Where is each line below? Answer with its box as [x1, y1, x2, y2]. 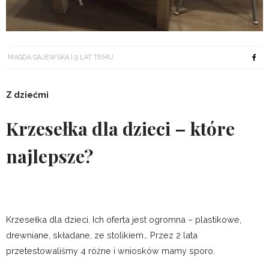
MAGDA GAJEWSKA [8, 53, 69, 61]
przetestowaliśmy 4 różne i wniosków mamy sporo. [6, 246, 215, 256]
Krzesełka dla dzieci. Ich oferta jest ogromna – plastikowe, [6, 214, 241, 225]
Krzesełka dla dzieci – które [6, 116, 235, 141]
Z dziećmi [6, 89, 49, 100]
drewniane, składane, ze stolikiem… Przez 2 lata [6, 230, 198, 241]
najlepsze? [6, 144, 93, 169]
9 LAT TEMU [74, 53, 113, 61]
